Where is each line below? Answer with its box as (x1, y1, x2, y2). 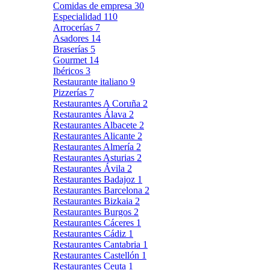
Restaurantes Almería (53, 141, 136, 152)
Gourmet (53, 54, 89, 65)
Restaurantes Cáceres (53, 217, 136, 228)
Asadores (53, 33, 91, 43)
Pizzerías (53, 87, 89, 98)
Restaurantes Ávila (53, 163, 127, 174)
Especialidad (53, 11, 104, 22)
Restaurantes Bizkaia (53, 195, 135, 206)
